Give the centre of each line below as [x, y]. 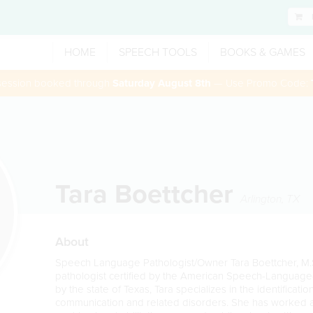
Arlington [261, 199]
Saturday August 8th [162, 83]
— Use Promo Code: [261, 83]
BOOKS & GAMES [263, 52]
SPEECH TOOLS [158, 52]
